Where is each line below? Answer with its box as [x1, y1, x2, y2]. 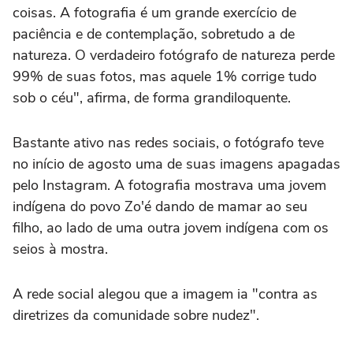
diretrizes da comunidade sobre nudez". [13, 306, 259, 325]
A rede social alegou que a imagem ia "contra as [13, 284, 318, 304]
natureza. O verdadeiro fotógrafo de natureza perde [13, 46, 335, 65]
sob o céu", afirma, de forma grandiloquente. [13, 88, 291, 108]
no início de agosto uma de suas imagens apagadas [13, 154, 340, 174]
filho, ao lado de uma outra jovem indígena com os [13, 218, 329, 238]
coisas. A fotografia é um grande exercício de [13, 3, 296, 23]
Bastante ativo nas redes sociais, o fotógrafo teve [13, 133, 324, 153]
